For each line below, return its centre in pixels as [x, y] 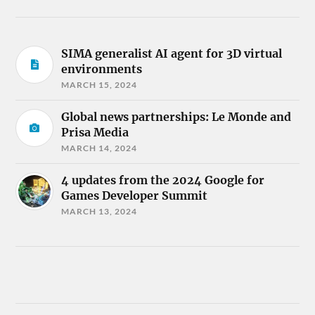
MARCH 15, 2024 [99, 85]
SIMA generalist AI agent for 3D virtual [172, 54]
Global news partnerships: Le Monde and [176, 117]
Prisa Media [95, 133]
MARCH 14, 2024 [99, 148]
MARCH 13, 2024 [99, 212]
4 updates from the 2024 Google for [163, 180]
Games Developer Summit [135, 196]
